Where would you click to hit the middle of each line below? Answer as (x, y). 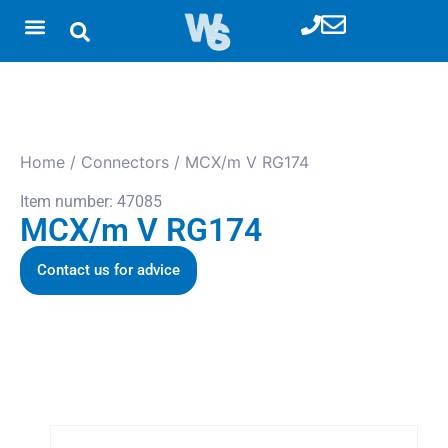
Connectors (125, 162)
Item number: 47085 (91, 201)
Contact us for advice (108, 270)
